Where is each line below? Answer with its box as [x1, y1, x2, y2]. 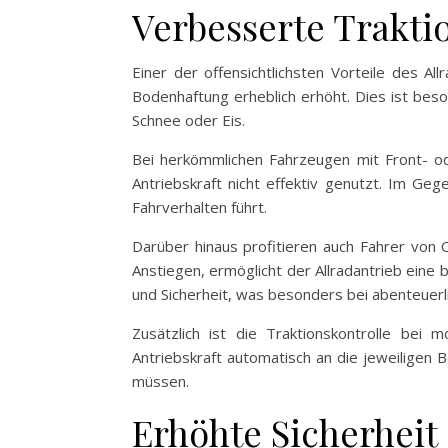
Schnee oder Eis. [132, 110, 245, 130]
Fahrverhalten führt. [132, 197, 267, 217]
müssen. [132, 371, 189, 391]
